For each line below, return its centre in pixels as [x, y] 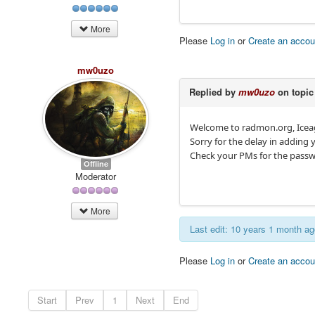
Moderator [96, 176]
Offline [96, 164]
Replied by [214, 91]
